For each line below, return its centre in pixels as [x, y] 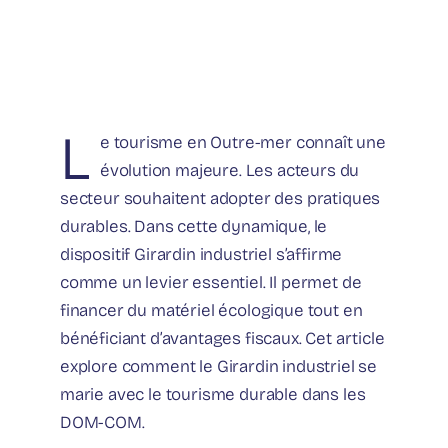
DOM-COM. [102, 422]
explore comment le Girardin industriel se [219, 366]
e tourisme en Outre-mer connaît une [242, 142]
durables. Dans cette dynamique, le [194, 226]
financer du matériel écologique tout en [211, 310]
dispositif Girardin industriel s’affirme [201, 254]
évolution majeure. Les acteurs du [229, 170]
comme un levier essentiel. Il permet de [211, 282]
